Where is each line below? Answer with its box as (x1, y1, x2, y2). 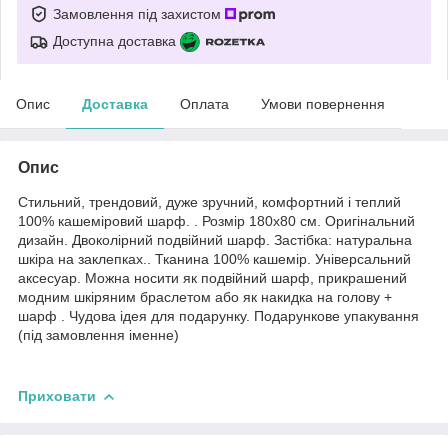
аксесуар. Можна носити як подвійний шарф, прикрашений (18, 269, 407, 286)
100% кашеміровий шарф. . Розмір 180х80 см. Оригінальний (18, 212, 415, 229)
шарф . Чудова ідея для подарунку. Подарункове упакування (18, 307, 419, 324)
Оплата (180, 95, 229, 112)
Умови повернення (261, 95, 385, 112)
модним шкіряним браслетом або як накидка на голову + (18, 288, 392, 305)
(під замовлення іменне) (18, 326, 179, 343)
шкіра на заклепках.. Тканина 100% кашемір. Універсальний (18, 250, 411, 267)
